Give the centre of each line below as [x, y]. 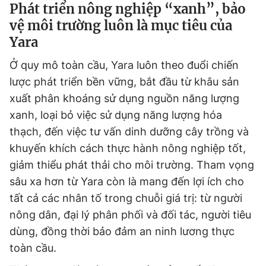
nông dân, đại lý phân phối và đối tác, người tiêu [130, 215]
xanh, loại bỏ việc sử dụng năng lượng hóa [116, 115]
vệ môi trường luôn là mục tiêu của [121, 26]
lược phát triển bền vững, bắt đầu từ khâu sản [124, 82]
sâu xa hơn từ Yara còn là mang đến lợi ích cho [127, 181]
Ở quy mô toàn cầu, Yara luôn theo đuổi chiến [124, 65]
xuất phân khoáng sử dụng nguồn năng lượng [124, 98]
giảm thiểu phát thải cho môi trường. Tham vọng [132, 165]
